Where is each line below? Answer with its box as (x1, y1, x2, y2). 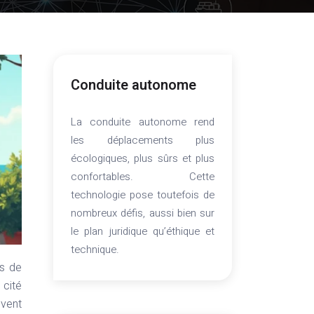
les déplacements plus (71, 132, 214, 148)
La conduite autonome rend (71, 114, 214, 130)
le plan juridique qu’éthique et (71, 224, 214, 239)
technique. (71, 242, 119, 257)
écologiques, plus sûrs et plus (71, 151, 214, 166)
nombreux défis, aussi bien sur (71, 205, 214, 221)
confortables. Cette (71, 169, 214, 184)
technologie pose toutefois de (71, 187, 214, 203)
